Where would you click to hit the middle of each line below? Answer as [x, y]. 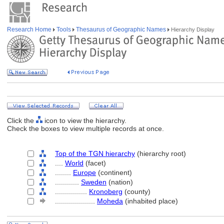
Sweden [94, 182]
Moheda [110, 201]
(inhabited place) [150, 201]
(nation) [120, 182]
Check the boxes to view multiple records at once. [85, 128]
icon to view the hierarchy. [84, 120]
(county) [136, 191]
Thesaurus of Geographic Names [121, 29]
